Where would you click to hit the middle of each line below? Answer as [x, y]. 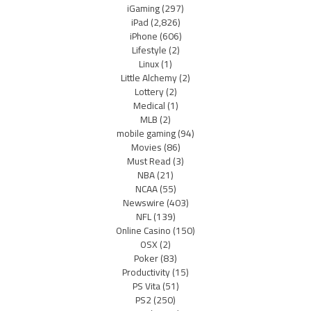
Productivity [146, 272]
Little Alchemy [149, 77]
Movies [146, 147]
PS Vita [146, 286]
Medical [149, 105]
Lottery [149, 91]
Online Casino [143, 230]
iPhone [143, 36]
